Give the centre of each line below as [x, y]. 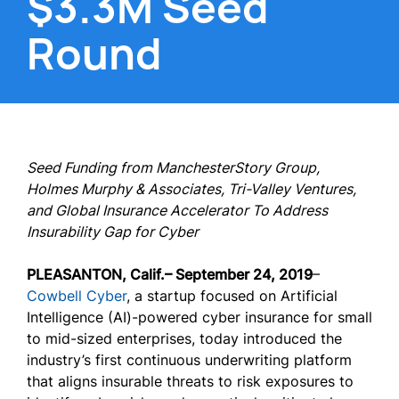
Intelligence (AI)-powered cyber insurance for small [199, 317]
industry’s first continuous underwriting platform [189, 360]
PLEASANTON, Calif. [96, 274]
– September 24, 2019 [239, 274]
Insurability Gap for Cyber [113, 232]
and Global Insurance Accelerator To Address [177, 210]
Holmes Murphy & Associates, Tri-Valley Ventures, [191, 189]
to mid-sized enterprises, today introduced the [184, 338]
